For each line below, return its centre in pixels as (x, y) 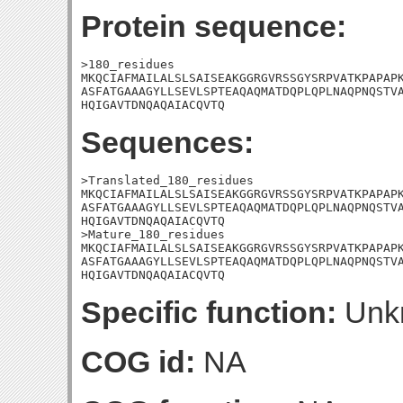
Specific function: (209, 312)
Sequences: (167, 142)
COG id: (138, 362)
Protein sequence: (214, 26)
